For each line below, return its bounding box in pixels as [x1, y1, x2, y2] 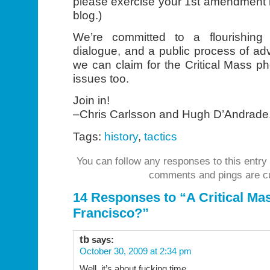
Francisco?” [73, 205, 149, 221]
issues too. [73, 72, 129, 86]
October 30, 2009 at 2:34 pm [80, 245, 192, 256]
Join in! [73, 94, 110, 107]
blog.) [73, 8, 102, 22]
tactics [144, 130, 177, 143]
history [104, 130, 138, 143]
